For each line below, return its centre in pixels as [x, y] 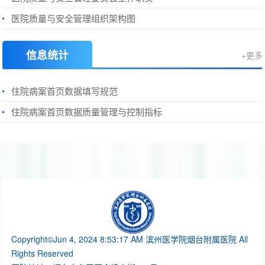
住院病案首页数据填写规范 [65, 91]
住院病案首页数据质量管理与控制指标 [87, 111]
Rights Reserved [43, 253]
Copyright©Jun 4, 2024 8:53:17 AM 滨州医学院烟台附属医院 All [130, 239]
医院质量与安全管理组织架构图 [74, 18]
